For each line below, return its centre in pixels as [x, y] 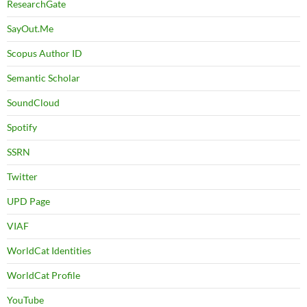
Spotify [22, 127]
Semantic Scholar [44, 78]
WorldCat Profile [44, 275]
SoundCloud [33, 103]
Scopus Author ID [45, 53]
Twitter [22, 177]
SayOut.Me [30, 29]
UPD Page [28, 201]
